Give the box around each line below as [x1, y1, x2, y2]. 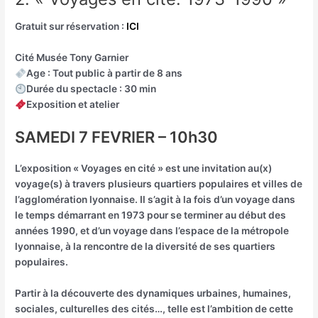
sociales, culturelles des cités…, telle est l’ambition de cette [15, 303, 294, 315]
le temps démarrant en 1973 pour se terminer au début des [15, 209, 287, 221]
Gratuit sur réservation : [15, 21, 127, 33]
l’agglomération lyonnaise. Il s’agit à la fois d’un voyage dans [15, 194, 296, 206]
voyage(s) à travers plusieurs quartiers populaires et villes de [15, 178, 303, 190]
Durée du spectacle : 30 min [26, 83, 156, 95]
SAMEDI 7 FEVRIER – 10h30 [15, 128, 219, 147]
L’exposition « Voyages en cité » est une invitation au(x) [15, 163, 273, 175]
